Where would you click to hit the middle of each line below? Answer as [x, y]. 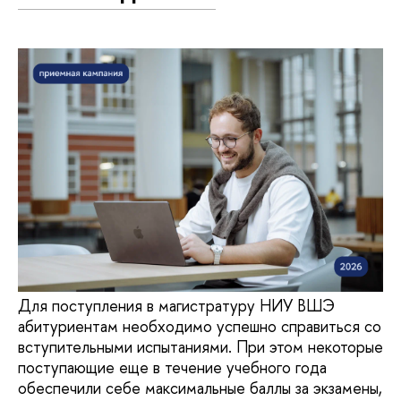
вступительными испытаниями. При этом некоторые [200, 347]
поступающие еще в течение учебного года [172, 368]
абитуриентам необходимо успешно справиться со [200, 327]
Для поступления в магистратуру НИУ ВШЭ [176, 306]
